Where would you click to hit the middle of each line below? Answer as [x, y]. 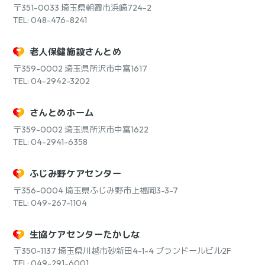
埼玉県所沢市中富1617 [106, 68]
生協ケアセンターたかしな [85, 234]
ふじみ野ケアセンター [75, 173]
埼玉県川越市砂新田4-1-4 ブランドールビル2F [145, 251]
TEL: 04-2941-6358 [50, 142]
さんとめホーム [62, 112]
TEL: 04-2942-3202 [51, 81]
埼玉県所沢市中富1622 [106, 129]
